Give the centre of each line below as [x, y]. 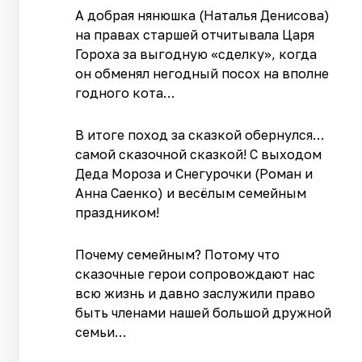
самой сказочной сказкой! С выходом [199, 154]
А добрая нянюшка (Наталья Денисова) [203, 15]
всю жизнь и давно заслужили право [196, 293]
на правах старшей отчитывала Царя [195, 34]
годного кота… [125, 93]
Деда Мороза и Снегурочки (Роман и [194, 173]
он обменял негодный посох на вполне [202, 73]
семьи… [101, 332]
